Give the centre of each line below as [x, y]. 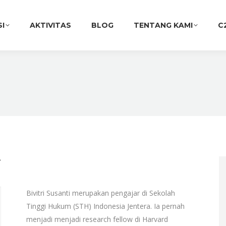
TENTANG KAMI [163, 25]
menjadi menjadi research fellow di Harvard [97, 219]
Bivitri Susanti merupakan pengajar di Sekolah [100, 193]
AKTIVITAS [50, 25]
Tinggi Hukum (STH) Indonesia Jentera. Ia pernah [105, 206]
